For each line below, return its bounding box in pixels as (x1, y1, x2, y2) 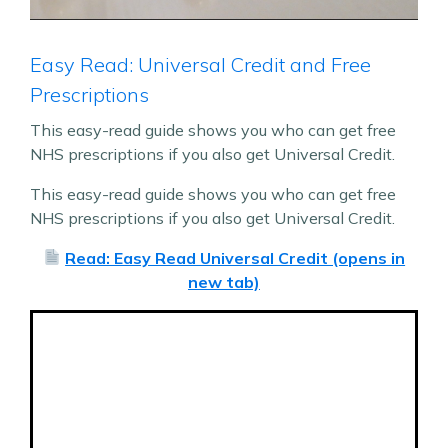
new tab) (188, 271, 260, 292)
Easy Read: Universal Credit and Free (30, 51, 371, 77)
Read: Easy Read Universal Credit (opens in (65, 247, 406, 268)
